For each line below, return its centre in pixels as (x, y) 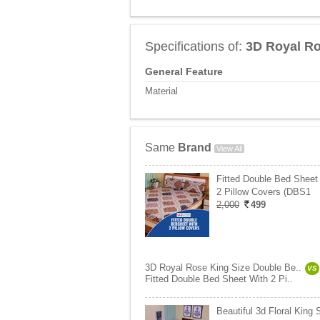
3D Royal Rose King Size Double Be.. (223, 267)
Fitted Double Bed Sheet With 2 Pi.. (219, 279)
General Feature (184, 71)
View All (229, 149)
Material (161, 91)
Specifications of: (195, 46)
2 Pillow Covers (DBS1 (264, 192)
